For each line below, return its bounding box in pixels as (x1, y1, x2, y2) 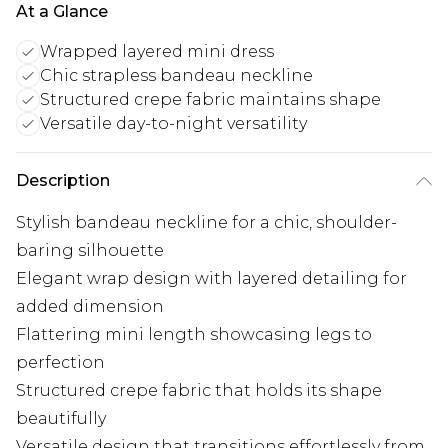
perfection (16, 353, 105, 373)
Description (16, 171, 110, 191)
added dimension (16, 297, 164, 317)
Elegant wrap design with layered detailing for (16, 269, 407, 289)
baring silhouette (16, 241, 164, 261)
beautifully (16, 409, 106, 429)
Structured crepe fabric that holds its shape (16, 381, 382, 401)
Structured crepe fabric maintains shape (40, 90, 381, 110)
